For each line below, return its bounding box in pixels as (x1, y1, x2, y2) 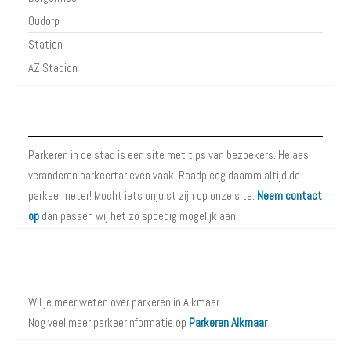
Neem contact (257, 188, 322, 203)
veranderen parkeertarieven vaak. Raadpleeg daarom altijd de (28, 168, 300, 183)
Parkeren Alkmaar (189, 315, 267, 330)
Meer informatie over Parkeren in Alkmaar (77, 260, 274, 273)
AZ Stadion (28, 60, 78, 75)
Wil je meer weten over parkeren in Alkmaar (28, 295, 219, 309)
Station (28, 37, 63, 52)
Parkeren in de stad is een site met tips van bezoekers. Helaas (28, 147, 309, 162)
